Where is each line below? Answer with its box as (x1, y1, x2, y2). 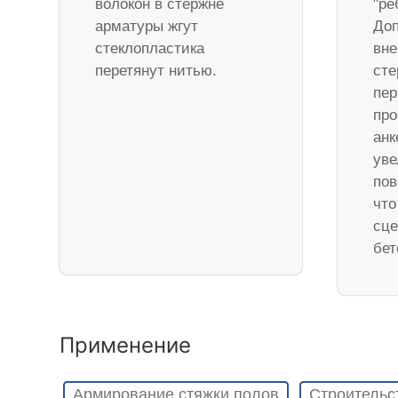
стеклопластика (95, 40, 205, 58)
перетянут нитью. (95, 62, 218, 80)
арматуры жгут (95, 18, 199, 36)
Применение (60, 332, 192, 359)
